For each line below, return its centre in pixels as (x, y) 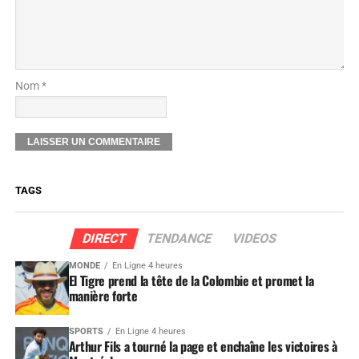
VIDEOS (254, 239)
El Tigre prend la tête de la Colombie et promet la (191, 281)
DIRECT (104, 239)
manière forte (103, 296)
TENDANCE (179, 239)
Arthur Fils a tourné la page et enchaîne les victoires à (203, 347)
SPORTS (86, 332)
